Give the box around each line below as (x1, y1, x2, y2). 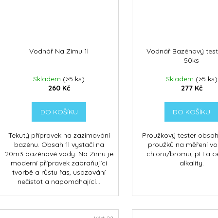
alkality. (179, 159, 204, 168)
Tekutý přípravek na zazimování (8, 131, 110, 140)
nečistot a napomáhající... (18, 177, 101, 186)
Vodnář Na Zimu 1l (29, 47, 89, 56)
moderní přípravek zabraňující (11, 159, 108, 168)
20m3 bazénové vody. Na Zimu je (4, 149, 113, 159)
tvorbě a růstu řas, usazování (12, 168, 106, 177)
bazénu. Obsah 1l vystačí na (14, 140, 104, 149)
